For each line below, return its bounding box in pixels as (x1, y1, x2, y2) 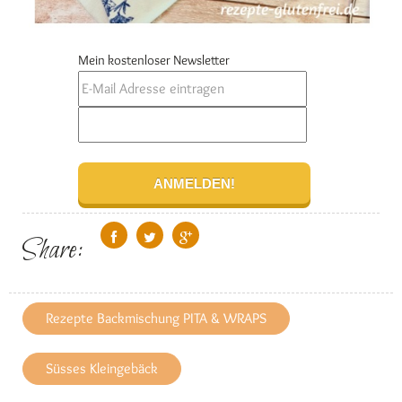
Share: (22, 232, 83, 271)
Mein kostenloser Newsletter (78, 51, 230, 68)
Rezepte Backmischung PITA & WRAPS (46, 310, 267, 328)
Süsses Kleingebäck (46, 360, 158, 378)
